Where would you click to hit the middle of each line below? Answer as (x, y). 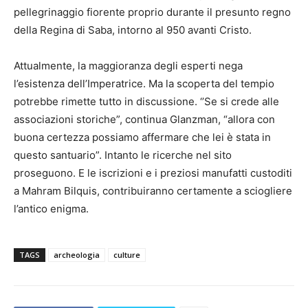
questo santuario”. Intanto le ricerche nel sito (123, 155)
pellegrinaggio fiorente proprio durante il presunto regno (152, 12)
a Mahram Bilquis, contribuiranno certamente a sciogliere (153, 191)
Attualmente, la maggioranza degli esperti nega (128, 66)
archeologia (77, 255)
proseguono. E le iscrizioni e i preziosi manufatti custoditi (153, 173)
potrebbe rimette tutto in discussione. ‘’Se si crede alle (146, 102)
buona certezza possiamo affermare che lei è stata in (142, 137)
